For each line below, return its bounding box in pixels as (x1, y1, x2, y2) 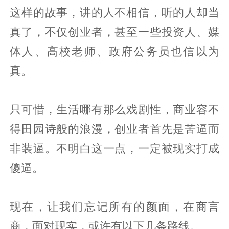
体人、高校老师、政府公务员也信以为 (10, 44, 219, 58)
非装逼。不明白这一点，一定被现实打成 (10, 141, 219, 155)
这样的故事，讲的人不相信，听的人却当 (10, 5, 219, 19)
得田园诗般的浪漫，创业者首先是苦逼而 (10, 122, 219, 135)
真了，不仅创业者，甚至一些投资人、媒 (10, 25, 219, 38)
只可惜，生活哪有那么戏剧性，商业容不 (10, 102, 219, 116)
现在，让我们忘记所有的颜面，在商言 (10, 199, 219, 213)
